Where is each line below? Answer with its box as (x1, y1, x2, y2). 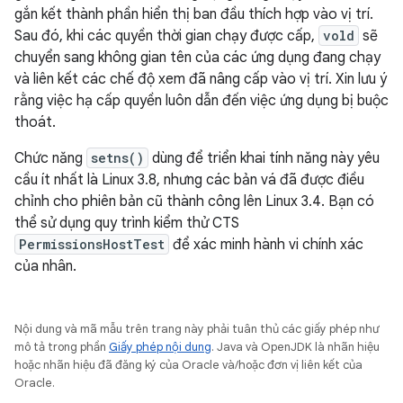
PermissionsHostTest (19, 236, 165, 253)
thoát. (14, 113, 56, 131)
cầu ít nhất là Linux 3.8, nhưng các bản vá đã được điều (14, 171, 364, 189)
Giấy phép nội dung (109, 339, 211, 354)
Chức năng (14, 149, 86, 167)
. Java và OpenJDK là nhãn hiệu (211, 339, 380, 354)
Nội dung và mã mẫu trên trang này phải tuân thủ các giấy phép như (14, 321, 380, 336)
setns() (91, 149, 144, 166)
